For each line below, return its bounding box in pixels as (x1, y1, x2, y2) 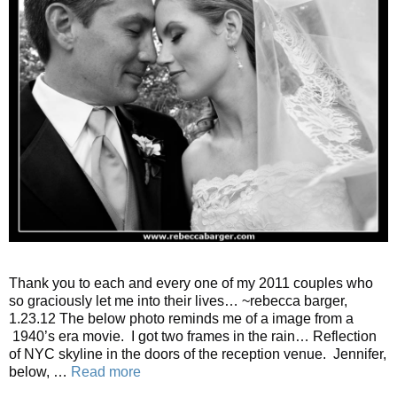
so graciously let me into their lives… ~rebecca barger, (9, 292, 347, 308)
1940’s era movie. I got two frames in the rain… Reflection (9, 328, 377, 344)
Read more (71, 363, 141, 379)
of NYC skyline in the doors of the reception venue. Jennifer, (9, 346, 386, 362)
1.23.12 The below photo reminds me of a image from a (9, 310, 354, 326)
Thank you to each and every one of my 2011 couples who (9, 275, 373, 291)
